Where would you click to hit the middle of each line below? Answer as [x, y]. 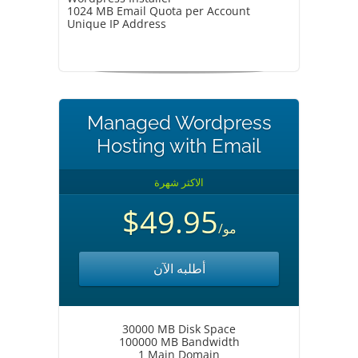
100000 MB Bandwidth [179, 342]
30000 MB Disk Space [179, 329]
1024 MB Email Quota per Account [159, 11]
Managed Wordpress [179, 123]
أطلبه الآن [179, 268]
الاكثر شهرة [179, 182]
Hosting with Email [179, 146]
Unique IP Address [117, 24]
